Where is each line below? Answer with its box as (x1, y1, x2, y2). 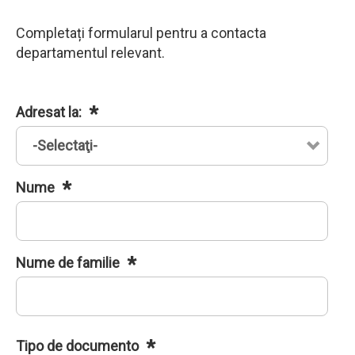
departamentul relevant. (16, 44, 165, 62)
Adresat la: (16, 104, 85, 121)
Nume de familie (16, 254, 123, 272)
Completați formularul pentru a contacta (16, 25, 266, 42)
